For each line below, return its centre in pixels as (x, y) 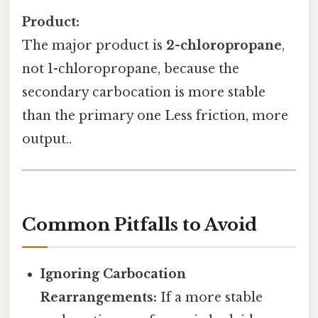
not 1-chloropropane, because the (131, 68)
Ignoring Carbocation (114, 274)
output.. (47, 139)
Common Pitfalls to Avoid (139, 224)
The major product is (94, 45)
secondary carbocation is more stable (144, 92)
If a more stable (210, 297)
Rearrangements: (99, 297)
